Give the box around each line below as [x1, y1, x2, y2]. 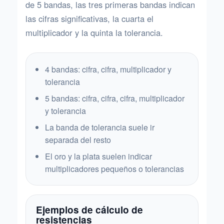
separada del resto [45, 134, 111, 145]
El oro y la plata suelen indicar [45, 150, 152, 162]
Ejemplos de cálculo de [36, 203, 143, 216]
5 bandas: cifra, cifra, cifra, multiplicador [45, 92, 184, 104]
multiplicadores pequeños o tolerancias [45, 163, 184, 174]
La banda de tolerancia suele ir [45, 121, 154, 133]
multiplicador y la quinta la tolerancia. [25, 26, 163, 38]
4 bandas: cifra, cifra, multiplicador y [45, 63, 171, 75]
